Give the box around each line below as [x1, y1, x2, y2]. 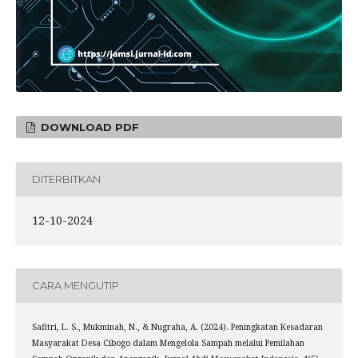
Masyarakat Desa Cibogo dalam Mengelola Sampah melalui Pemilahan [31, 336, 304, 348]
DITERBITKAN [31, 173, 101, 186]
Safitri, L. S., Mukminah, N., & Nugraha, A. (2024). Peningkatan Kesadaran [31, 320, 323, 332]
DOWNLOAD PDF [38, 120, 140, 133]
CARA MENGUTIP [31, 279, 119, 292]
